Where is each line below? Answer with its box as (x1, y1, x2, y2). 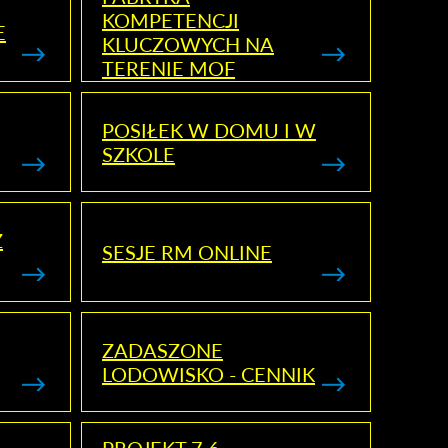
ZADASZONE (101, 338, 223, 362)
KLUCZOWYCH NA (101, 32, 274, 56)
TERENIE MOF (101, 56, 235, 80)
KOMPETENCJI (101, 8, 239, 32)
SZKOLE (101, 142, 175, 166)
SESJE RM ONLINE (101, 240, 272, 264)
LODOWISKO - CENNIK (101, 362, 315, 386)
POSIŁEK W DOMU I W (101, 118, 316, 142)
